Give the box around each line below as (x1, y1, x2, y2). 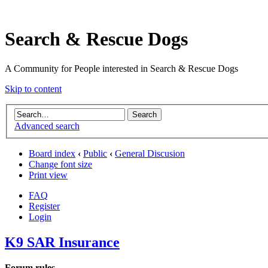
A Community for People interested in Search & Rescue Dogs (5, 63, 238, 74)
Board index (29, 148, 75, 159)
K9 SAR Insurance (5, 234, 120, 251)
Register (29, 201, 60, 212)
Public (83, 148, 107, 159)
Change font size (29, 159, 92, 170)
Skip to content (5, 83, 62, 94)
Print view (29, 170, 68, 181)
